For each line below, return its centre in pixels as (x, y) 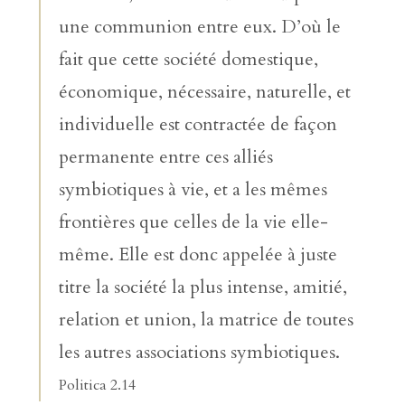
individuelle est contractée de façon (198, 124)
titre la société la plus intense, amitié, (202, 287)
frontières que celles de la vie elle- (193, 221)
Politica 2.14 (97, 385)
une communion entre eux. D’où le (199, 26)
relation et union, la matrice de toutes (206, 319)
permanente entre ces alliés (165, 156)
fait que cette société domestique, (188, 59)
